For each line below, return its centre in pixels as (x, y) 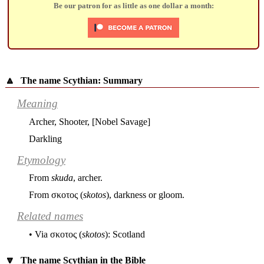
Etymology (41, 160)
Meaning (37, 104)
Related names (50, 216)
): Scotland (125, 234)
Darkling (45, 138)
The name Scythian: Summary (82, 80)
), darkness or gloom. (145, 194)
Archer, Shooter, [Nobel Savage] (90, 121)
